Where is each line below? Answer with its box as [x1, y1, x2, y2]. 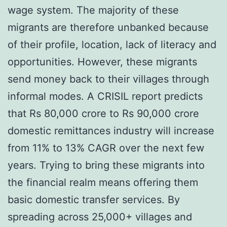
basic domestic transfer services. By [8, 193, 180, 206]
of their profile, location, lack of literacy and [8, 38, 216, 51]
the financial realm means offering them [8, 176, 198, 188]
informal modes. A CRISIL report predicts [8, 90, 203, 102]
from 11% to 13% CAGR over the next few [8, 141, 204, 154]
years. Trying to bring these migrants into [8, 159, 205, 171]
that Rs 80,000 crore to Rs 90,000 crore [8, 107, 199, 120]
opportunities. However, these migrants [8, 55, 197, 68]
